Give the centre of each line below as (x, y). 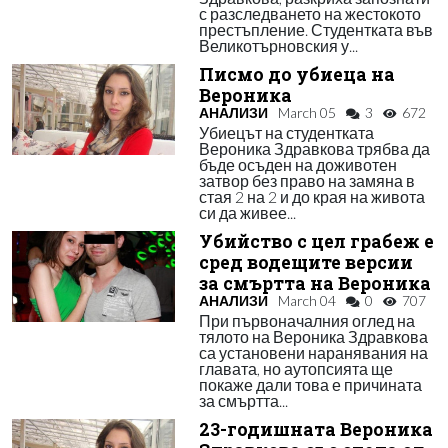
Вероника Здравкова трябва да (314, 148)
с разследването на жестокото (309, 13)
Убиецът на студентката (286, 132)
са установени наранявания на (313, 352)
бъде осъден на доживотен (297, 164)
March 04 (306, 300)
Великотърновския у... (278, 45)
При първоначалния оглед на (306, 320)
